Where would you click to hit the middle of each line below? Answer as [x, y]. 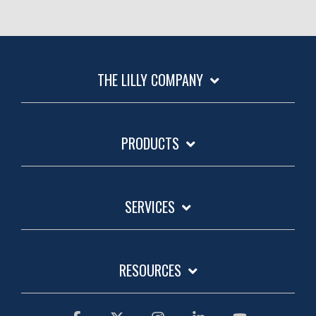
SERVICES [150, 206]
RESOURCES [150, 270]
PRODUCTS [150, 143]
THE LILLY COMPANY [150, 79]
